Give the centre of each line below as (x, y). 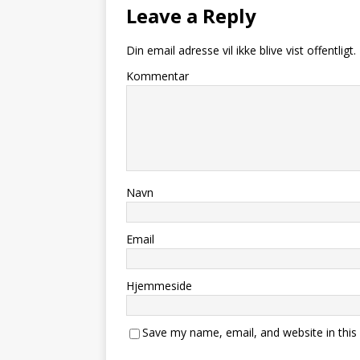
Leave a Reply (191, 15)
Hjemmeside (159, 285)
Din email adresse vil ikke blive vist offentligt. (241, 50)
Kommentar (157, 76)
